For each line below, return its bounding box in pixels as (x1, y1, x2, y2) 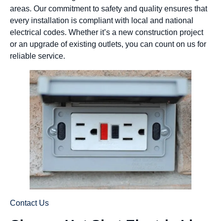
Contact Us (10, 199, 49, 208)
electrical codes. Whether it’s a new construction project (10, 28, 203, 37)
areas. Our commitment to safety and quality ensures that (10, 4, 207, 13)
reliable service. (10, 51, 65, 60)
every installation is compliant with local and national (10, 16, 193, 25)
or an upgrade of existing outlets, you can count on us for (10, 39, 206, 48)
